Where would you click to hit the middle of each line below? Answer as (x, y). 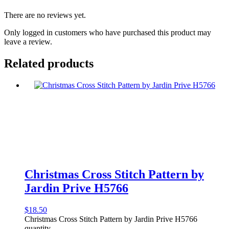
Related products (49, 64)
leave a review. (28, 42)
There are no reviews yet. (45, 15)
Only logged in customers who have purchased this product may (108, 33)
